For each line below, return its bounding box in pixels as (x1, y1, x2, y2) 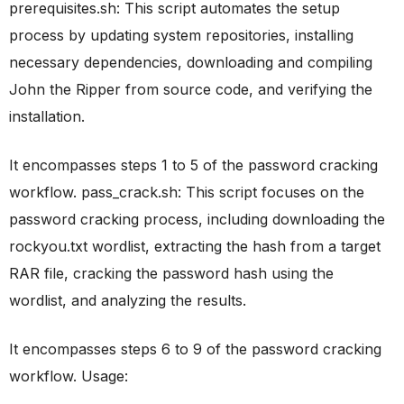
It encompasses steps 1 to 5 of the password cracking (9, 156, 378, 174)
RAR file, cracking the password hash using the (9, 264, 334, 282)
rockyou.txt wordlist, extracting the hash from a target (9, 237, 381, 255)
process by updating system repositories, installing (9, 26, 353, 44)
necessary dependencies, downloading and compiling (9, 53, 372, 71)
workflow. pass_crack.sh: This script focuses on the (9, 183, 364, 201)
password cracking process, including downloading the (9, 210, 385, 228)
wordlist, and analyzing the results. (9, 291, 246, 309)
